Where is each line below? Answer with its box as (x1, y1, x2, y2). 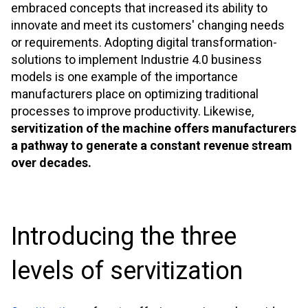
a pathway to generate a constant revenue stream (11, 137, 292, 153)
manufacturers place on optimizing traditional (11, 86, 258, 101)
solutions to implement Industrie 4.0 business (11, 52, 262, 67)
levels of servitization (11, 256, 243, 285)
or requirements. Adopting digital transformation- (11, 34, 277, 49)
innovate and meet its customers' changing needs (11, 17, 285, 32)
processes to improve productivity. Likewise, (11, 103, 254, 118)
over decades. (11, 155, 91, 170)
